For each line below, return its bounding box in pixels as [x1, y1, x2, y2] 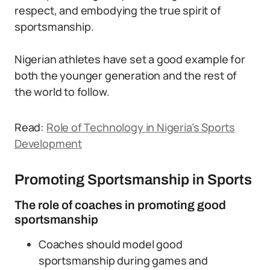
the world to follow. [14, 84, 110, 99]
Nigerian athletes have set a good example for [14, 52, 245, 66]
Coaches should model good [39, 237, 183, 251]
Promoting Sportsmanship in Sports [14, 172, 252, 187]
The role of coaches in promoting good [14, 198, 226, 212]
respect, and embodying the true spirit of [14, 3, 221, 17]
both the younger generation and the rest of [14, 68, 237, 83]
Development [14, 136, 83, 151]
